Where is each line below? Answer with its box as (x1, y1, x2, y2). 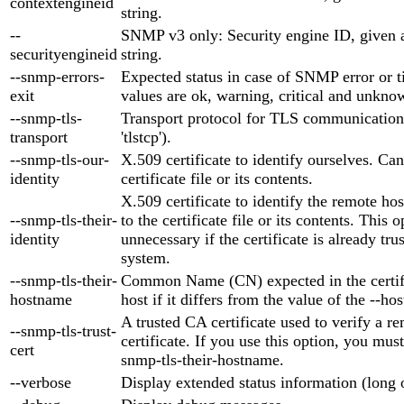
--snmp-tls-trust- (10, 321, 116, 340)
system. (121, 248, 170, 267)
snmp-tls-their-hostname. (121, 350, 284, 369)
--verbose (10, 372, 71, 391)
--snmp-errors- (10, 67, 105, 86)
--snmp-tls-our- (10, 150, 109, 169)
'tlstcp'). (121, 127, 171, 146)
